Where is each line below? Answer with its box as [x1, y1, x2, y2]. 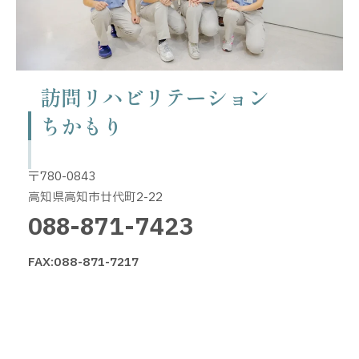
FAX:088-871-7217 [28, 252, 139, 271]
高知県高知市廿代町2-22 [28, 188, 163, 207]
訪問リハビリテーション [40, 81, 269, 111]
